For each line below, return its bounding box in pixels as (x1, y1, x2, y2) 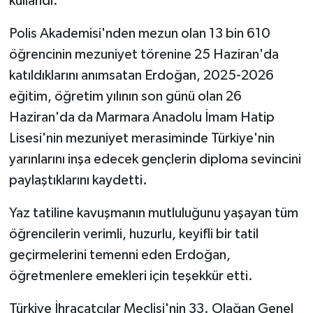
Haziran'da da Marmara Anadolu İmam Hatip (8, 110, 275, 125)
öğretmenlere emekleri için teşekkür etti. (8, 269, 253, 284)
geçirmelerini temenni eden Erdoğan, (8, 248, 231, 263)
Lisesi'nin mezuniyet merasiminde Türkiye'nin (8, 131, 275, 146)
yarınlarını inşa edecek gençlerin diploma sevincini (8, 152, 301, 167)
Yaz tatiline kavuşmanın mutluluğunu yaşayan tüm (8, 206, 298, 221)
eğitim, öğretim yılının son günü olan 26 (8, 89, 242, 104)
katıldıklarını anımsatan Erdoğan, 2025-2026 (8, 68, 274, 83)
